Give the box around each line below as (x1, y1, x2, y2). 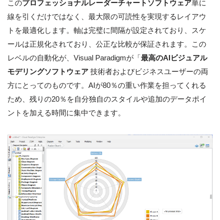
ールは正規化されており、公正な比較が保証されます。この (7, 39, 206, 48)
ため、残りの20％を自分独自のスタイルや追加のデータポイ (7, 94, 207, 103)
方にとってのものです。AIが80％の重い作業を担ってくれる (7, 81, 206, 89)
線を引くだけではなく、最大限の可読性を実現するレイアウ (7, 12, 206, 21)
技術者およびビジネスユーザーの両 (88, 67, 208, 76)
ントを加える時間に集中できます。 (7, 108, 125, 117)
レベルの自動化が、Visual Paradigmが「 (7, 53, 141, 62)
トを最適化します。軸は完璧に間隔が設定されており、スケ (7, 26, 206, 34)
